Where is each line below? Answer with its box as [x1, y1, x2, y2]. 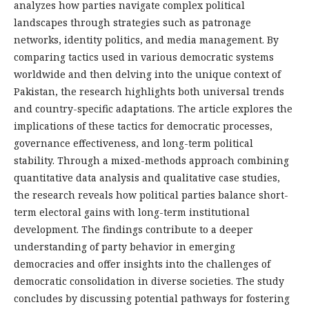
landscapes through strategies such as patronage [14, 16, 251, 30]
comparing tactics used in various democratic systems [14, 50, 274, 64]
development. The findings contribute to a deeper [14, 223, 253, 237]
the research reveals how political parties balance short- [14, 188, 288, 202]
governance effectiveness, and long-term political [14, 137, 253, 150]
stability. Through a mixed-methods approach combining [14, 154, 289, 168]
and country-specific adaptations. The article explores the [14, 102, 292, 116]
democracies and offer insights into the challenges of [14, 257, 270, 271]
